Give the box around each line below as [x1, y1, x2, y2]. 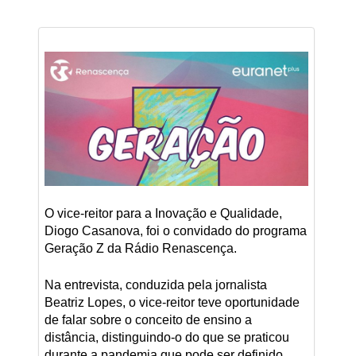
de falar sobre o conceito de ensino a [44, 312, 252, 327]
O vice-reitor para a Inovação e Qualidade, [44, 206, 282, 220]
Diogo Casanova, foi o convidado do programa [44, 223, 307, 238]
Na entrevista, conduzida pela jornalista [44, 277, 267, 292]
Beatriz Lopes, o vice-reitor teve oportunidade [44, 295, 300, 309]
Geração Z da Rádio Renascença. [44, 241, 237, 255]
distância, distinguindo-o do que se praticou [44, 330, 289, 344]
